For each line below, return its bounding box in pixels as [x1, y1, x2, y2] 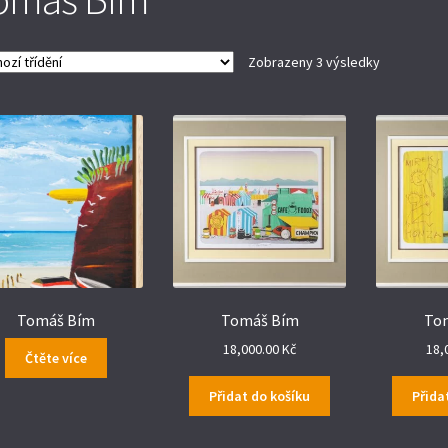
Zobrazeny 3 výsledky [247, 53, 380, 72]
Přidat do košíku [209, 386, 311, 405]
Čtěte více [25, 348, 88, 367]
